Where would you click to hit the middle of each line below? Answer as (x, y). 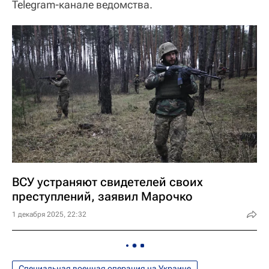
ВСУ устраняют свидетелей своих (107, 182)
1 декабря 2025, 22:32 (49, 214)
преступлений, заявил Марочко (102, 196)
